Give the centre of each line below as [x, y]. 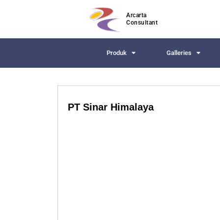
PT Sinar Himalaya [111, 107]
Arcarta [137, 15]
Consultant [142, 22]
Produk [117, 53]
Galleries [179, 53]
